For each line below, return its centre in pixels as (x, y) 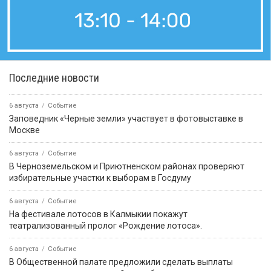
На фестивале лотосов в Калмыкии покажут (98, 214)
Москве (24, 130)
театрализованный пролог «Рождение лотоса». (106, 226)
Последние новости (54, 78)
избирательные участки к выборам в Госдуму (100, 178)
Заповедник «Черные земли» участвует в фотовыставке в (126, 119)
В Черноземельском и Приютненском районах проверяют (127, 167)
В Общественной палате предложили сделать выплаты (121, 262)
